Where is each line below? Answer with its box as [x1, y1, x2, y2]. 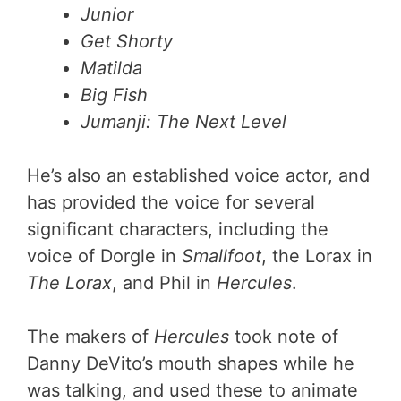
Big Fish [81, 83, 148, 106]
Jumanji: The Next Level [81, 110, 286, 132]
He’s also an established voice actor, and [27, 164, 370, 186]
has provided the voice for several [27, 191, 315, 213]
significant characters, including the [27, 218, 328, 240]
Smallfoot [182, 244, 261, 267]
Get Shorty [81, 30, 173, 52]
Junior [81, 3, 133, 25]
